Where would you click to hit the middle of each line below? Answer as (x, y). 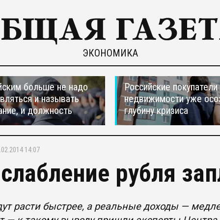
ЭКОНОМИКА (110, 53)
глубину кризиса (156, 110)
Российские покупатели (171, 87)
